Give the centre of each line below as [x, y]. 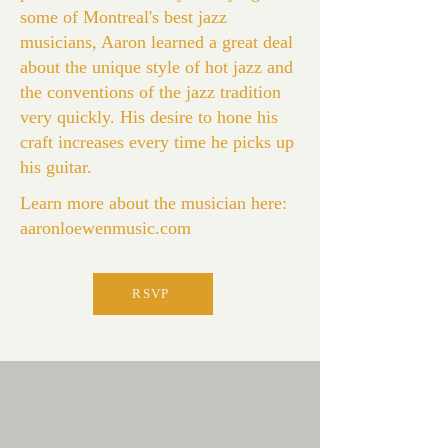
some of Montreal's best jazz [123, 17]
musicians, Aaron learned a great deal [156, 42]
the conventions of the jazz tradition [150, 92]
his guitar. [56, 167]
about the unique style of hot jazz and [156, 67]
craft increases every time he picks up [157, 142]
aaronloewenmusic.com [105, 228]
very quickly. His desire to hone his [149, 117]
